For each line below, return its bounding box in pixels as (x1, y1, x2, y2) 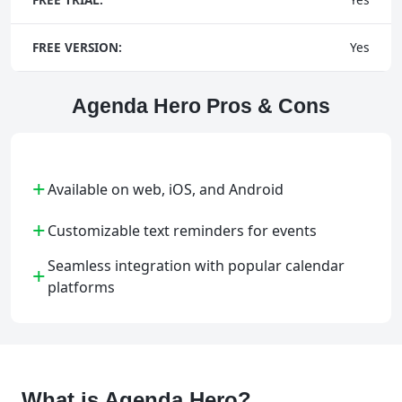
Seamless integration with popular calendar (48, 256, 345, 275)
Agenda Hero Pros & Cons (72, 94, 330, 118)
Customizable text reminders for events (48, 221, 317, 240)
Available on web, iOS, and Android (48, 179, 284, 199)
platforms (48, 277, 115, 297)
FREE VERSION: (32, 39, 122, 56)
